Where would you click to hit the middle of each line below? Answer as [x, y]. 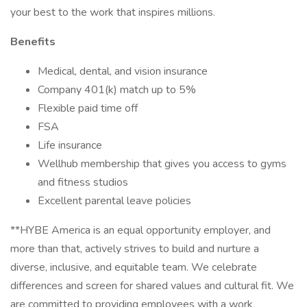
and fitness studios [83, 182]
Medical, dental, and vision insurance [123, 71]
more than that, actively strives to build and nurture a [135, 249]
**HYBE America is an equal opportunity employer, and [140, 230]
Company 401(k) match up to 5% [117, 90]
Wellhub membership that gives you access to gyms [162, 164]
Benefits [33, 42]
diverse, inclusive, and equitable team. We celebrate [134, 267]
